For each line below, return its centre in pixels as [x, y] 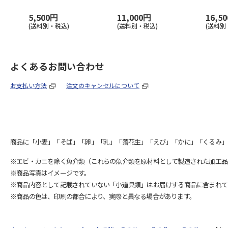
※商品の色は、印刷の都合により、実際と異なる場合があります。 [103, 196]
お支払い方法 [28, 85]
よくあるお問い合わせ [57, 66]
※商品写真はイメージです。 [50, 173]
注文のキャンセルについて [103, 85]
